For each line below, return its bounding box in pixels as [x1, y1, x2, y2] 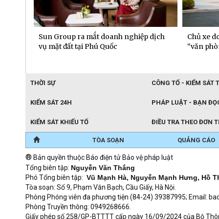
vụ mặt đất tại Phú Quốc [38, 42, 117, 51]
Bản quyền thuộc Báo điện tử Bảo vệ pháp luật [32, 153, 173, 162]
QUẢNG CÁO [177, 136, 215, 144]
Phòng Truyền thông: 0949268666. [25, 203, 131, 211]
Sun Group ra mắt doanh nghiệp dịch [38, 32, 165, 42]
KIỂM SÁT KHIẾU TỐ [30, 118, 88, 126]
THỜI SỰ [30, 79, 55, 87]
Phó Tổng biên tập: [25, 174, 87, 182]
